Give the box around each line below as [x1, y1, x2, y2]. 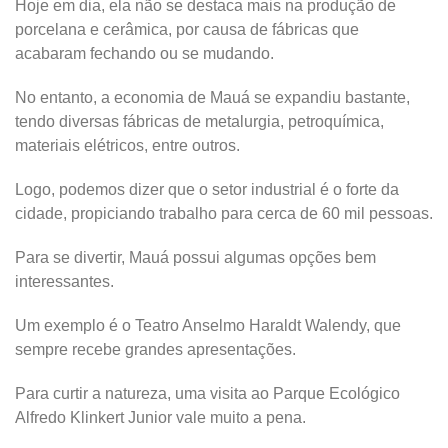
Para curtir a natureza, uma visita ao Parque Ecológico [15, 385, 400, 403]
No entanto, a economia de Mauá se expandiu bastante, [15, 89, 410, 107]
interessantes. [15, 273, 114, 291]
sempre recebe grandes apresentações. [15, 341, 296, 359]
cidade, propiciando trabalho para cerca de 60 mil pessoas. [15, 205, 433, 223]
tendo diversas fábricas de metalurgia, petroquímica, [15, 113, 384, 131]
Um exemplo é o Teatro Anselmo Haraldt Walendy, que [15, 317, 401, 335]
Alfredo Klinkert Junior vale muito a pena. [15, 409, 306, 427]
